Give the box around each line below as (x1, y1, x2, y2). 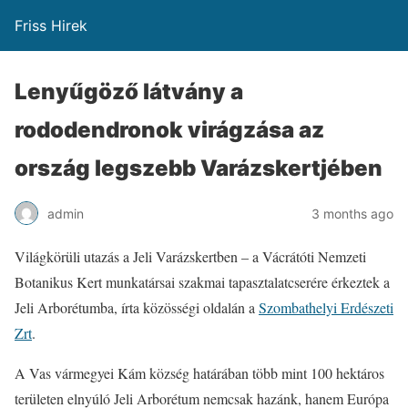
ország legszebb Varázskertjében (15, 155, 382, 181)
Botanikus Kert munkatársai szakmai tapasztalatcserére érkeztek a (15, 272, 390, 291)
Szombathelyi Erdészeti (259, 298, 393, 317)
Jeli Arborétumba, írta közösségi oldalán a (15, 298, 259, 317)
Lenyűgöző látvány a (15, 78, 243, 105)
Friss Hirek (15, 16, 87, 35)
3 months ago (311, 205, 393, 221)
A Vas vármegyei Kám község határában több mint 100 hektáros (15, 363, 384, 382)
